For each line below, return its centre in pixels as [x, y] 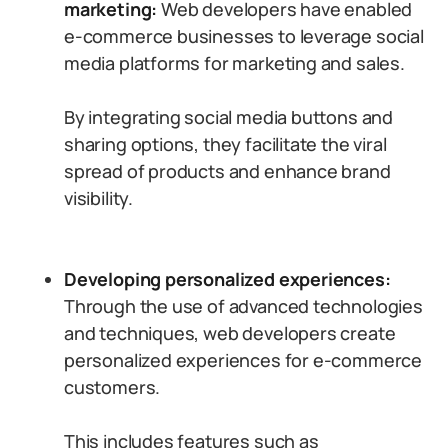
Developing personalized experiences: [227, 279]
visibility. [99, 198]
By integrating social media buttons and [228, 117]
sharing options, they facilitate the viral [225, 144]
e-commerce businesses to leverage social [244, 36]
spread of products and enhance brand [227, 171]
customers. [112, 387]
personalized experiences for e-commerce [243, 360]
